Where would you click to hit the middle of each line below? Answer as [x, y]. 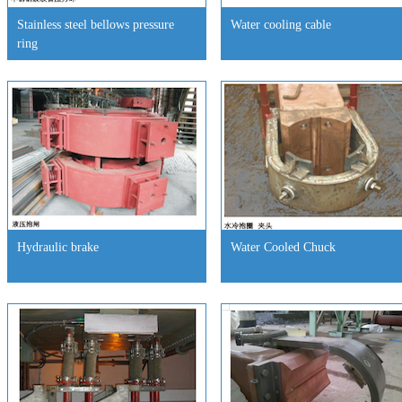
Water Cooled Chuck [283, 247]
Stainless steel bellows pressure [96, 25]
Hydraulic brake [58, 247]
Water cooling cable [281, 25]
